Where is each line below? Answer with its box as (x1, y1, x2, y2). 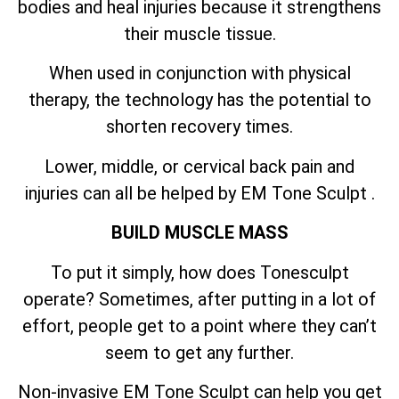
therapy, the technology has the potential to (28, 89, 371, 111)
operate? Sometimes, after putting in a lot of (23, 288, 376, 310)
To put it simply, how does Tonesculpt (50, 261, 349, 283)
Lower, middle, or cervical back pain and (45, 155, 354, 177)
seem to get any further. (105, 341, 294, 363)
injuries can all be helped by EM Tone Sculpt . (24, 182, 375, 204)
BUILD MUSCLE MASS (110, 222, 289, 244)
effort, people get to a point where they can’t (22, 314, 377, 337)
